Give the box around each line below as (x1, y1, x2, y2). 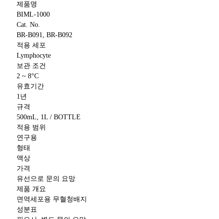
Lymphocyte (16, 52, 51, 59)
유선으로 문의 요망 (16, 175, 75, 182)
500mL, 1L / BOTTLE (16, 113, 81, 121)
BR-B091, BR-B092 (16, 31, 72, 39)
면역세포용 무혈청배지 (16, 196, 87, 203)
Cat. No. (16, 21, 40, 28)
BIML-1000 (16, 11, 50, 18)
